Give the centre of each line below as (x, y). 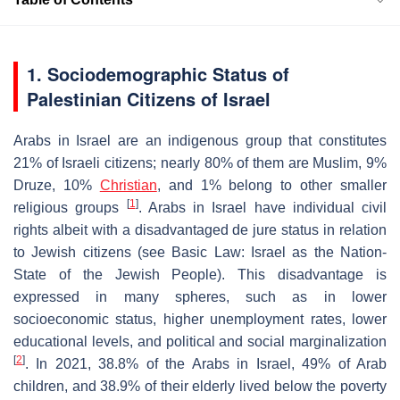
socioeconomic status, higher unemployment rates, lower (200, 319)
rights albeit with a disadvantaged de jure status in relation (200, 229)
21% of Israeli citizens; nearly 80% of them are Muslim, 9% (200, 162)
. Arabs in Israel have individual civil (262, 207)
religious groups (70, 207)
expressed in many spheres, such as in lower (200, 296)
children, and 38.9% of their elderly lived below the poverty (200, 386)
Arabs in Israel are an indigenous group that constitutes (200, 140)
